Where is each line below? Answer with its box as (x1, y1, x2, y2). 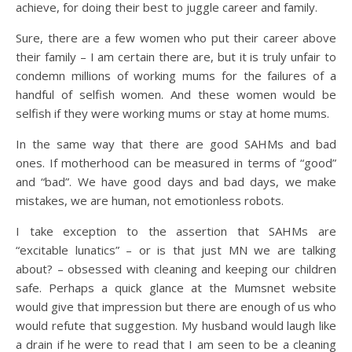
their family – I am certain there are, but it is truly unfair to (16, 49, 336, 64)
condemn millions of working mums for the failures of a (16, 68, 336, 83)
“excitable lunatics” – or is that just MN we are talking (16, 242, 336, 258)
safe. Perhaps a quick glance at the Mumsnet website (16, 280, 336, 295)
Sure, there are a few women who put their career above (16, 30, 336, 46)
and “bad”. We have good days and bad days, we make (16, 174, 336, 189)
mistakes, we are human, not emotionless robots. (16, 192, 284, 208)
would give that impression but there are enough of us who (16, 299, 336, 314)
